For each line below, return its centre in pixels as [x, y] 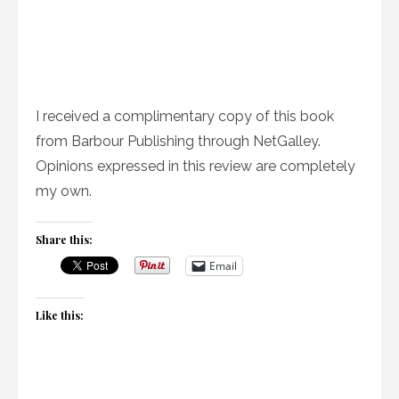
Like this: [60, 315]
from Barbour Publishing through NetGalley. [178, 141]
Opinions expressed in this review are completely [195, 166]
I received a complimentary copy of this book [185, 116]
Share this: [64, 239]
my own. [64, 191]
